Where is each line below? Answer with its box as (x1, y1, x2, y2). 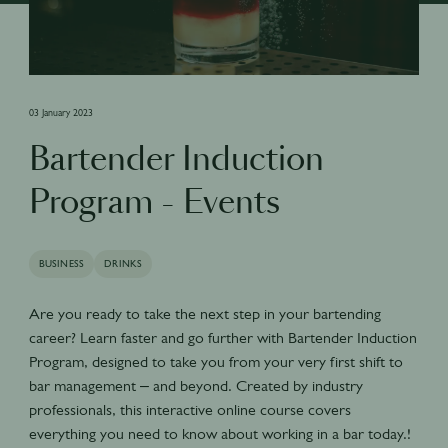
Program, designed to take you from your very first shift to (28, 351, 403, 371)
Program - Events (28, 187, 280, 220)
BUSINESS (38, 257, 85, 269)
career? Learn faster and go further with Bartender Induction (28, 327, 417, 347)
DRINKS (104, 257, 143, 269)
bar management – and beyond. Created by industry (28, 375, 363, 395)
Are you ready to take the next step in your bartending (28, 303, 381, 323)
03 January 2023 (28, 106, 93, 118)
